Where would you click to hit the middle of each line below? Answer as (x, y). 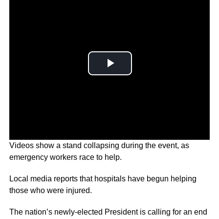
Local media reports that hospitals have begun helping (103, 178)
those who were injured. (50, 190)
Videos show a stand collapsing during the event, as (99, 145)
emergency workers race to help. (65, 157)
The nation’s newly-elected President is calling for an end (108, 212)
